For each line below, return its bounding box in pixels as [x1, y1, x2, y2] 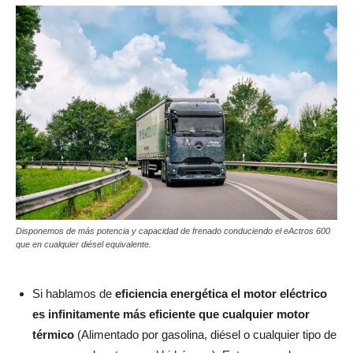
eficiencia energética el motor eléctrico [115, 286, 327, 300]
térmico [32, 327, 74, 341]
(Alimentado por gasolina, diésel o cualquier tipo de [74, 327, 336, 341]
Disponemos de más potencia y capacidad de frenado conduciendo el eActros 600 [16, 225, 330, 236]
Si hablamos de [32, 286, 115, 300]
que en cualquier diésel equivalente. [16, 239, 151, 249]
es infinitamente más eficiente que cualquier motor [32, 307, 310, 321]
